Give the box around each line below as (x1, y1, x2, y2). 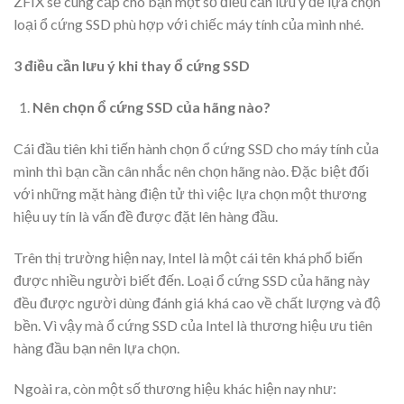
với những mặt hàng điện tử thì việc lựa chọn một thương (14, 184, 367, 202)
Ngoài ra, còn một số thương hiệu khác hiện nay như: (14, 380, 336, 398)
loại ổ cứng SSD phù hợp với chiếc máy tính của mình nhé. (14, 15, 363, 33)
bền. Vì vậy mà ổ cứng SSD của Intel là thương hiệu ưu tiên (14, 316, 372, 334)
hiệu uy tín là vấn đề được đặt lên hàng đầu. (14, 207, 278, 225)
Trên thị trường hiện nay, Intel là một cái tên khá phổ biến (14, 248, 363, 266)
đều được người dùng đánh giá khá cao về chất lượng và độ (14, 293, 381, 311)
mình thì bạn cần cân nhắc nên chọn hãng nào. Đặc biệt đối (14, 161, 369, 179)
